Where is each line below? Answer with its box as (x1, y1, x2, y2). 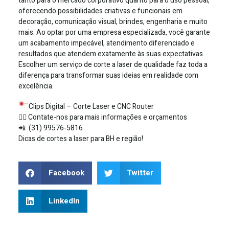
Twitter (127, 167, 153, 179)
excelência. (18, 81, 54, 92)
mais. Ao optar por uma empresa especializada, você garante (18, 27, 210, 38)
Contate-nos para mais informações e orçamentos (28, 112, 187, 123)
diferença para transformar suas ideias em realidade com (18, 70, 198, 81)
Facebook (48, 167, 84, 179)
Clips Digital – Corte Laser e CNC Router (29, 101, 154, 112)
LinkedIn (48, 195, 80, 207)
